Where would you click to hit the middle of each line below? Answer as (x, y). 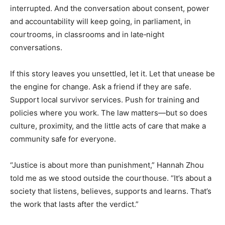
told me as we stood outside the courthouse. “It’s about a (111, 178)
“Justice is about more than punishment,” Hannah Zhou (107, 165)
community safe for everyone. (63, 139)
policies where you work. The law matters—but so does (109, 113)
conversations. (36, 47)
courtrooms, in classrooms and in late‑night (87, 34)
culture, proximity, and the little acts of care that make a (108, 126)
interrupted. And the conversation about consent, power (110, 8)
